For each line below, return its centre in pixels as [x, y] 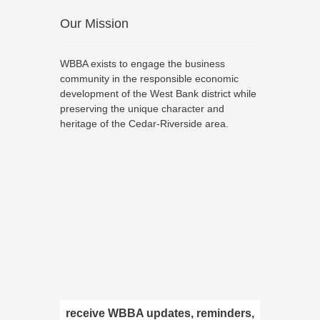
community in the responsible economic [149, 79]
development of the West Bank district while [158, 94]
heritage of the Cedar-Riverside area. [144, 124]
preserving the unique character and [142, 109]
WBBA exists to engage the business [142, 64]
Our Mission [94, 24]
